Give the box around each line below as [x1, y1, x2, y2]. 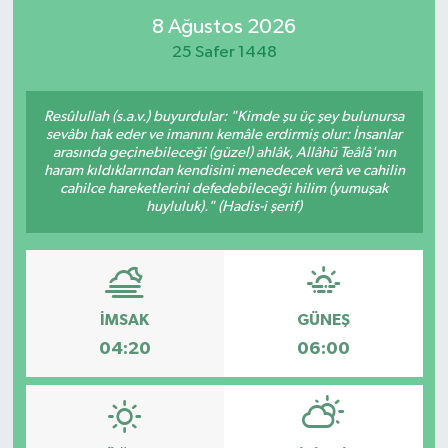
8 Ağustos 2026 [152, 16, 296, 39]
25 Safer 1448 [171, 44, 277, 62]
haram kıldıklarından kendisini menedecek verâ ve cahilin [43, 162, 405, 178]
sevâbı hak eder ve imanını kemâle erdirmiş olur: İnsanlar [46, 126, 402, 142]
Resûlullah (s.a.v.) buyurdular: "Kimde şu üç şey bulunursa [44, 108, 404, 124]
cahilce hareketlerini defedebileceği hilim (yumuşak [60, 180, 388, 196]
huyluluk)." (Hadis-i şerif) [146, 198, 302, 214]
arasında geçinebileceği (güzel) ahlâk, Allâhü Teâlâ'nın [52, 144, 396, 160]
